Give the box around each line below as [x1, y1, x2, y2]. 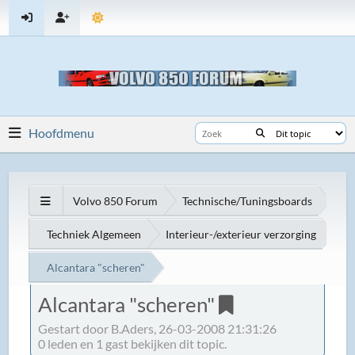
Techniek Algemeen [47, 227, 142, 241]
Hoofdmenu [29, 125, 95, 140]
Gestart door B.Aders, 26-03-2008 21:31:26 [38, 320, 277, 336]
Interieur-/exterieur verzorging [166, 227, 317, 241]
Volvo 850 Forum [73, 193, 158, 208]
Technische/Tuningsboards [182, 193, 313, 208]
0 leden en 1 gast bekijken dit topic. [38, 335, 227, 351]
